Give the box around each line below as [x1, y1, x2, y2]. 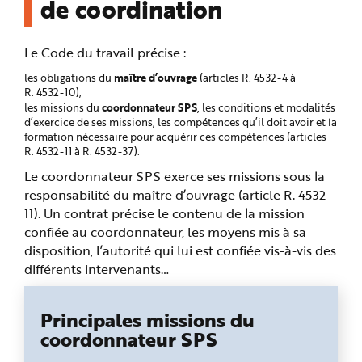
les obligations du [24, 70, 114, 85]
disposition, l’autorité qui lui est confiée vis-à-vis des [24, 241, 336, 259]
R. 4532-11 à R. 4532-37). [24, 144, 140, 158]
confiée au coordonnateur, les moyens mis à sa [24, 222, 306, 241]
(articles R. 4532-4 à [200, 70, 296, 85]
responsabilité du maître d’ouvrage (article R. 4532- [24, 185, 331, 204]
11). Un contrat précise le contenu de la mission [24, 204, 305, 222]
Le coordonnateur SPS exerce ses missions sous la [24, 166, 325, 185]
